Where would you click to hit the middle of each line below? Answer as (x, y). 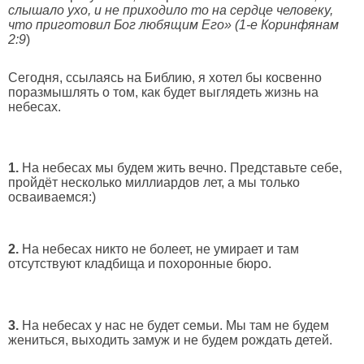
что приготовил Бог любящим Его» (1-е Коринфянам (173, 25)
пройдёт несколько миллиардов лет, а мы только (154, 182)
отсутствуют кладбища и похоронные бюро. (140, 264)
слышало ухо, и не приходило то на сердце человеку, (171, 11)
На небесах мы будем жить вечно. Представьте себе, (180, 167)
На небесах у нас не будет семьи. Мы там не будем (175, 325)
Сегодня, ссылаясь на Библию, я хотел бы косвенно (165, 77)
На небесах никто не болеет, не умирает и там (159, 249)
